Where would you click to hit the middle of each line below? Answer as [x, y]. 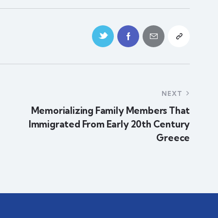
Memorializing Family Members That [110, 110]
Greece [173, 137]
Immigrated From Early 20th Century [109, 124]
